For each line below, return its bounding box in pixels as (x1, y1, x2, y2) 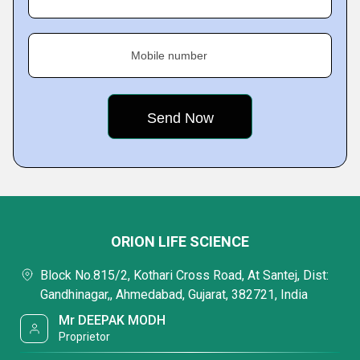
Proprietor (59, 330, 111, 343)
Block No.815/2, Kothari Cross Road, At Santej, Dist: (40, 268, 329, 283)
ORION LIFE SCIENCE (111, 233, 249, 250)
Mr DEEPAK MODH (59, 313, 166, 328)
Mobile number (131, 49, 207, 62)
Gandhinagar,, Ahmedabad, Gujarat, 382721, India (40, 287, 308, 302)
